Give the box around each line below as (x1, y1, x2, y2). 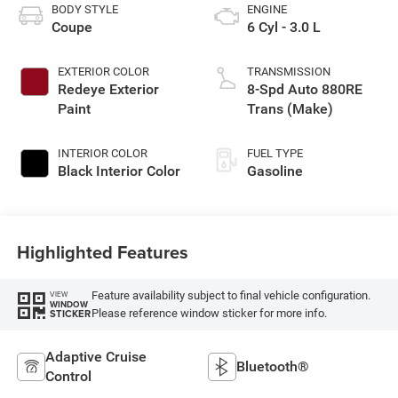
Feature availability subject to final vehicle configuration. (91, 288, 370, 302)
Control (44, 367, 92, 385)
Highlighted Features (16, 239, 188, 266)
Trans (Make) (247, 99, 333, 117)
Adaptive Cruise (44, 347, 147, 365)
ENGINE (247, 2, 287, 16)
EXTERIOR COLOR (57, 64, 149, 78)
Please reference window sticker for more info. (91, 306, 327, 320)
